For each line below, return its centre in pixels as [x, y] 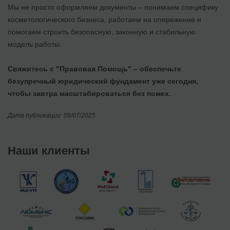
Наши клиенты [49, 150]
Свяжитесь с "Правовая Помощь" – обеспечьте [94, 69]
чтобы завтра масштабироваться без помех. [89, 93]
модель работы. [35, 44]
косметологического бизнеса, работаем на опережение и [104, 19]
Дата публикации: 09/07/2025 [52, 115]
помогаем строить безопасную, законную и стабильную [102, 32]
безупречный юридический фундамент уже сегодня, [103, 81]
